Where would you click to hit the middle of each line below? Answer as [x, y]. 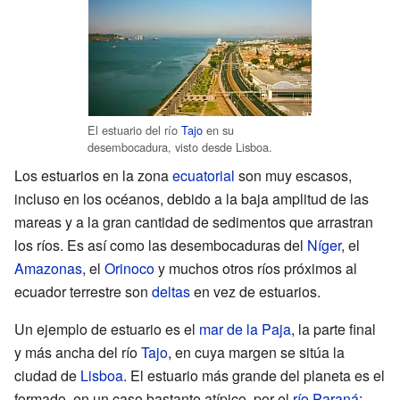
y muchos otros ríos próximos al [256, 268]
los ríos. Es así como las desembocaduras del [161, 245]
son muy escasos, [293, 175]
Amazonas [48, 268]
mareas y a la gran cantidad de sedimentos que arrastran [194, 221]
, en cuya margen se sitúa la [256, 352]
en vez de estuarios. [255, 291]
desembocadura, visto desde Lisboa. [180, 146]
